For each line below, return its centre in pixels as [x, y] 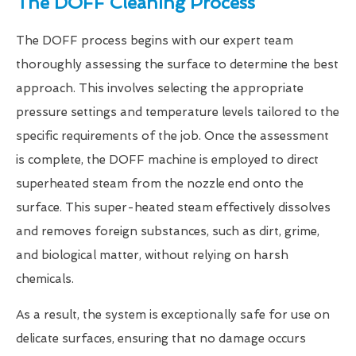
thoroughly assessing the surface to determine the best [177, 64]
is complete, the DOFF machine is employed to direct [167, 159]
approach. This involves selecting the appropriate [160, 88]
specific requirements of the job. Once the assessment [172, 135]
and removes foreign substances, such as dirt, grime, [168, 231]
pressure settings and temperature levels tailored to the [178, 112]
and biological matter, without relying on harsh [152, 255]
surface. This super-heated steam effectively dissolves [173, 207]
